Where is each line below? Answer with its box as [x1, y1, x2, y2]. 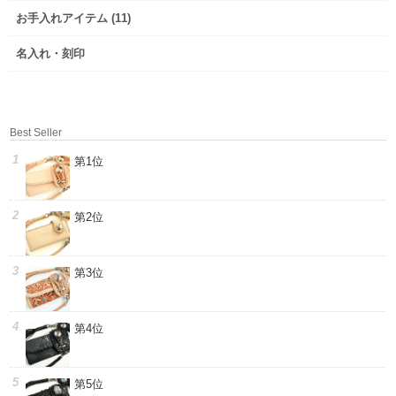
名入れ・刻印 [16, 47, 86, 61]
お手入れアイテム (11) [16, 11, 132, 26]
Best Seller [10, 126, 63, 139]
